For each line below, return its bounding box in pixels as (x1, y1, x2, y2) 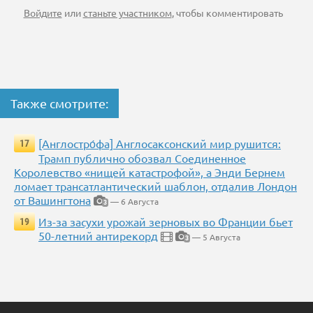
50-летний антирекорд (38, 228, 158, 243)
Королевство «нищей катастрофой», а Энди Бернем (14, 165, 285, 180)
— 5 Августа (190, 231, 240, 243)
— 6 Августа (108, 196, 159, 208)
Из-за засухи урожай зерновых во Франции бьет (38, 214, 293, 229)
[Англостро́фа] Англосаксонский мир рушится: (38, 136, 281, 151)
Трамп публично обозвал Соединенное (38, 151, 246, 166)
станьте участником (82, 6, 172, 20)
